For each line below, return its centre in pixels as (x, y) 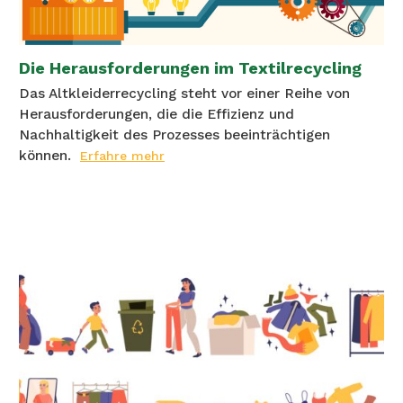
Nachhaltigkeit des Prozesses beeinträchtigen (175, 135)
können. (45, 156)
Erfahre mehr (122, 156)
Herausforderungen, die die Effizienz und (157, 115)
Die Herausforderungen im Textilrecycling (190, 68)
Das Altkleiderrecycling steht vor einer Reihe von (184, 94)
